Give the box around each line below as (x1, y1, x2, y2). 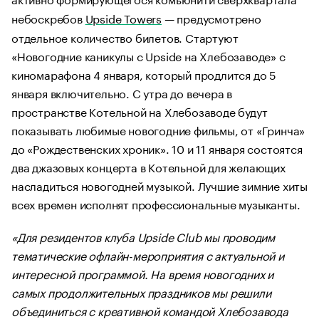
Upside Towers (85, 9, 162, 26)
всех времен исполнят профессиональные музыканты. (11, 194, 303, 212)
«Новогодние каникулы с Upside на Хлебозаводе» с (11, 46, 286, 64)
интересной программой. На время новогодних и (11, 264, 274, 282)
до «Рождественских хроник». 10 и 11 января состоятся (11, 139, 303, 157)
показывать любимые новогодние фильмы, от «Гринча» (11, 120, 305, 138)
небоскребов (11, 9, 85, 26)
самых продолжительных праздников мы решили (11, 283, 271, 300)
